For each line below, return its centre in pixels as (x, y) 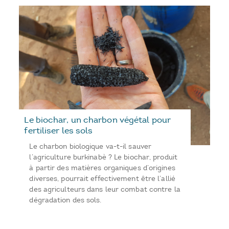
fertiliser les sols (59, 131)
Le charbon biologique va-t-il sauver (90, 147)
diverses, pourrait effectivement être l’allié (102, 179)
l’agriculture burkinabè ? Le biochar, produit (103, 157)
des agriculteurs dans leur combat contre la (105, 190)
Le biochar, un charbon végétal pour (97, 120)
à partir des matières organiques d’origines (102, 168)
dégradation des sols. (65, 200)
